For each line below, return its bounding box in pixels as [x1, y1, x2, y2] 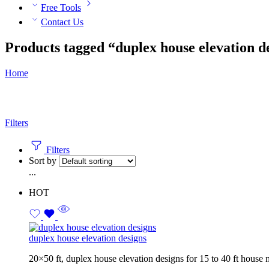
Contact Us [41, 17, 83, 27]
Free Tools [41, 2, 81, 13]
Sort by [29, 155, 59, 166]
